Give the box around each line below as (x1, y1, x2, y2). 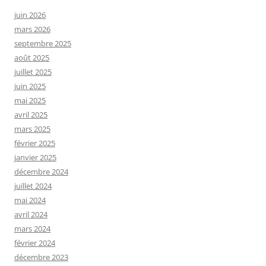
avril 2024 (14, 208, 47, 220)
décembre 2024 (14, 166, 68, 177)
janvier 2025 (14, 151, 56, 163)
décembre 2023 (14, 251, 68, 262)
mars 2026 (14, 23, 50, 34)
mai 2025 (14, 94, 46, 106)
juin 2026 (14, 9, 46, 20)
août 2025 (14, 52, 49, 63)
